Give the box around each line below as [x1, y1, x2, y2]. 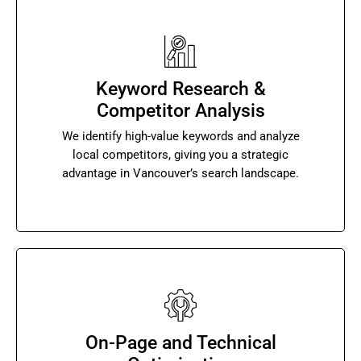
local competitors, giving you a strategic [73, 147, 288, 163]
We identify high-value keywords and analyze [61, 129, 300, 144]
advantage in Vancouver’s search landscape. [62, 166, 299, 181]
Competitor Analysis [96, 100, 265, 122]
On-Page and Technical [85, 332, 276, 355]
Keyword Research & [95, 78, 266, 101]
